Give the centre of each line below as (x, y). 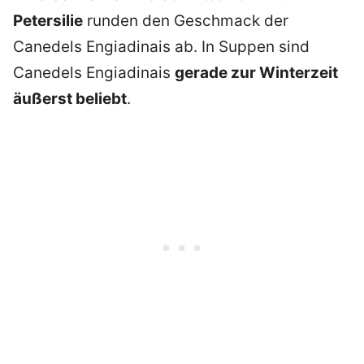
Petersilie (48, 21)
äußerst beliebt (70, 99)
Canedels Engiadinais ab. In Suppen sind (161, 47)
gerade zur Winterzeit (256, 73)
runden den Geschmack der (186, 21)
